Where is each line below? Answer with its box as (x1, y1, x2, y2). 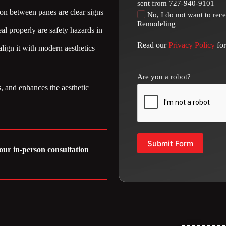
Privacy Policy (168, 41, 215, 50)
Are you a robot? (137, 73, 191, 81)
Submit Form (147, 138, 193, 148)
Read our (137, 41, 168, 50)
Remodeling (137, 20, 176, 28)
